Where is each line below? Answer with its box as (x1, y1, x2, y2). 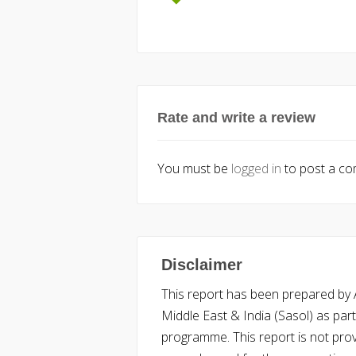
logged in (231, 160, 281, 177)
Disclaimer (161, 256, 242, 273)
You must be (157, 160, 231, 177)
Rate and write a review (157, 110, 315, 126)
